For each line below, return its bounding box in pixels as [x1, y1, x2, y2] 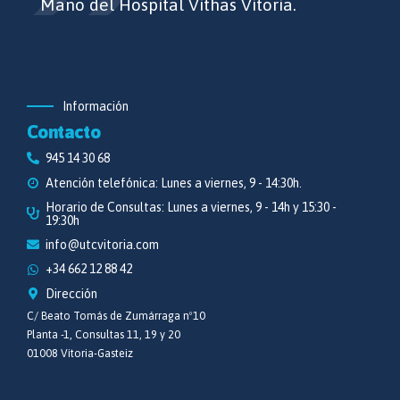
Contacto [27, 121, 101, 143]
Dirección [46, 286, 97, 301]
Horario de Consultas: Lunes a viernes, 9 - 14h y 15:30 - [46, 199, 337, 214]
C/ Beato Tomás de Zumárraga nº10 [27, 310, 205, 323]
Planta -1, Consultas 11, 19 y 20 [27, 329, 180, 342]
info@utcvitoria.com [46, 237, 159, 253]
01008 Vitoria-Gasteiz [27, 347, 133, 361]
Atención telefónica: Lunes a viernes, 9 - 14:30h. [46, 175, 302, 190]
